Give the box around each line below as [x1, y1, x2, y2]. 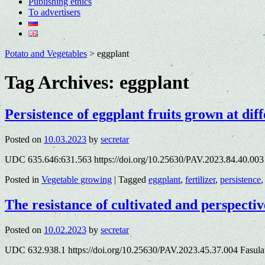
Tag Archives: [5, 72, 119, 93]
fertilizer [185, 174, 215, 185]
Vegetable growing [41, 174, 112, 185]
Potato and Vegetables [5, 49, 87, 59]
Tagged [118, 174, 146, 185]
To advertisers [28, 7, 80, 17]
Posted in [5, 174, 39, 185]
